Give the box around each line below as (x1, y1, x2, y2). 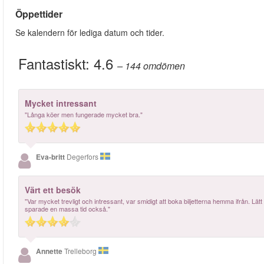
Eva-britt (36, 151, 67, 163)
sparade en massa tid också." (25, 204, 110, 214)
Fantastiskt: (18, 53, 94, 74)
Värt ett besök (25, 184, 81, 196)
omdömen (143, 59, 185, 73)
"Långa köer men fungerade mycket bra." (25, 110, 143, 120)
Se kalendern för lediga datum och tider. (15, 27, 164, 39)
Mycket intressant (25, 97, 97, 110)
